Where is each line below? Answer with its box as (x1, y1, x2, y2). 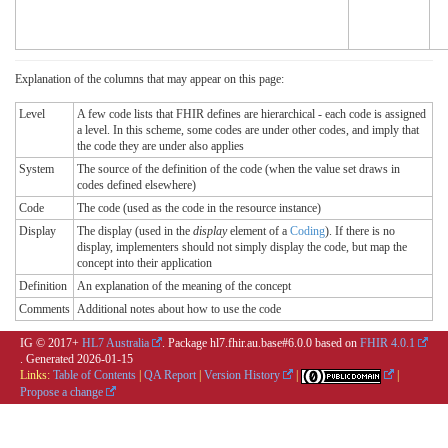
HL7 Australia (82, 336, 149, 351)
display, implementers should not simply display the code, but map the (77, 240, 407, 255)
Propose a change (20, 384, 103, 399)
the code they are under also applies (77, 139, 244, 154)
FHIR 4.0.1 (360, 336, 415, 351)
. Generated (20, 352, 77, 367)
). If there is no (325, 224, 395, 239)
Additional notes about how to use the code (77, 302, 281, 317)
